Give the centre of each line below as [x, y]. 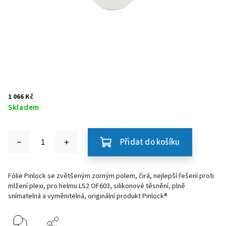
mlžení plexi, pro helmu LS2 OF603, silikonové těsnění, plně [97, 186]
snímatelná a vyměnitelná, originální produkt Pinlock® [88, 196]
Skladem [24, 107]
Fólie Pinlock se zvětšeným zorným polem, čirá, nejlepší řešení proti [111, 176]
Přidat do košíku [150, 142]
